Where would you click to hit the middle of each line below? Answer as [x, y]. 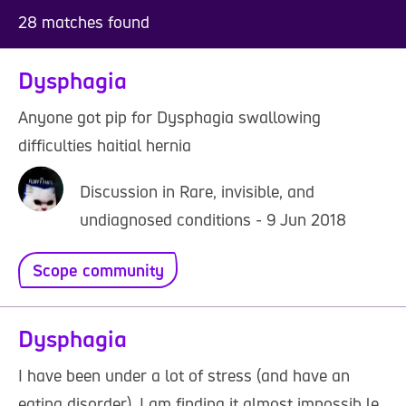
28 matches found [84, 22]
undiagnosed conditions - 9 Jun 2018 [213, 219]
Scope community [98, 270]
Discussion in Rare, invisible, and [197, 191]
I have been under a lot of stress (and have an [184, 375]
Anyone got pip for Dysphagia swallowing [169, 117]
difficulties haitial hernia [105, 145]
